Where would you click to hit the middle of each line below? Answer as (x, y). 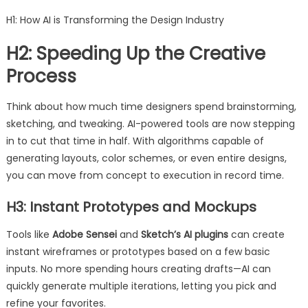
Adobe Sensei (84, 234)
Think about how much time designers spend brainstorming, (151, 107)
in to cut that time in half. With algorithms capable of (135, 141)
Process (41, 76)
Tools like (29, 234)
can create (256, 234)
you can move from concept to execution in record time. (145, 175)
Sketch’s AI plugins (184, 234)
